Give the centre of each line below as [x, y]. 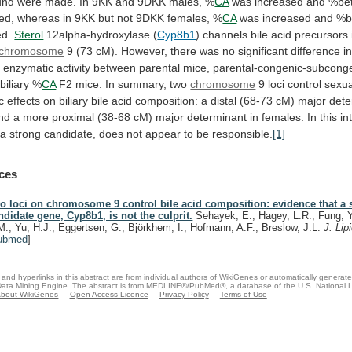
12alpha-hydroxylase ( [101, 34]
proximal [73, 117]
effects [24, 100]
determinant [217, 117]
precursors [322, 34]
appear [163, 133]
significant [263, 51]
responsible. [243, 133]
